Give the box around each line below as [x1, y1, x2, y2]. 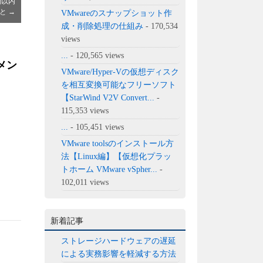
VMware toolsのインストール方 [61, 139, 174, 148]
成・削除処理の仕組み [61, 21, 144, 31]
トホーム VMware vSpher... [61, 164, 158, 174]
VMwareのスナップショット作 [61, 8, 173, 18]
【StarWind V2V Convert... [61, 93, 155, 102]
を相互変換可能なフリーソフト [61, 80, 177, 89]
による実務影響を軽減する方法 [61, 249, 177, 258]
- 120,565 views [68, 50, 124, 60]
